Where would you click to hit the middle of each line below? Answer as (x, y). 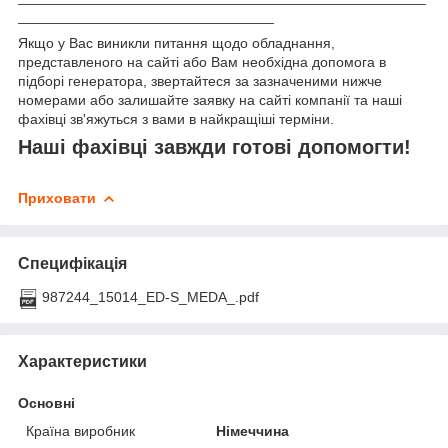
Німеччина (253, 430)
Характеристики (82, 361)
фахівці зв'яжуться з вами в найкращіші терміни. (182, 119)
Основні (46, 402)
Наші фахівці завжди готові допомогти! (214, 147)
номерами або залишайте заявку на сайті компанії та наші (210, 100)
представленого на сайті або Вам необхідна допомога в (202, 62)
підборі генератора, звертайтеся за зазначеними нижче (200, 81)
